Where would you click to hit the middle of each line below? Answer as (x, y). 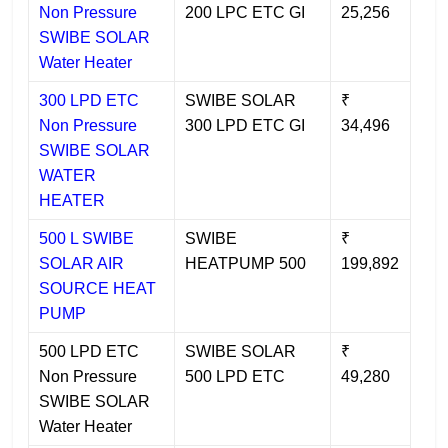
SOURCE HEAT (98, 289)
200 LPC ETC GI (245, 13)
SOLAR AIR (82, 264)
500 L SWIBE (87, 239)
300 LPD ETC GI (245, 126)
